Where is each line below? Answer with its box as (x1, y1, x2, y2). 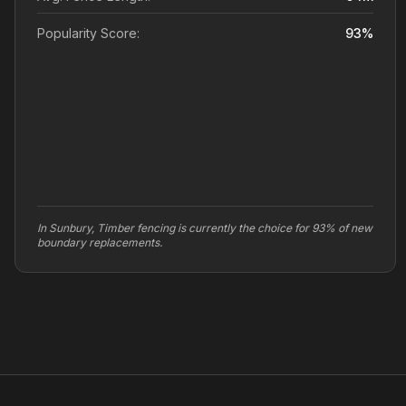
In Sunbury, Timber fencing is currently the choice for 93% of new (37, 221, 372, 235)
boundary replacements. (37, 236, 162, 249)
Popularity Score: (37, 25, 140, 41)
